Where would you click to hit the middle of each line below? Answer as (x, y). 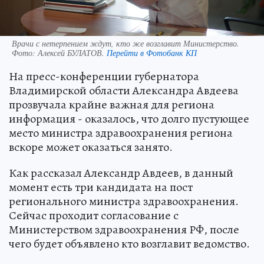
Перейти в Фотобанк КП (152, 52)
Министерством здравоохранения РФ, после (124, 229)
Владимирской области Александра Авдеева (124, 90)
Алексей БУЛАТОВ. (72, 52)
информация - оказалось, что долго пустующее (129, 118)
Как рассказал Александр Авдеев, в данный (121, 173)
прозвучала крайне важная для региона (112, 104)
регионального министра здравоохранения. (124, 201)
